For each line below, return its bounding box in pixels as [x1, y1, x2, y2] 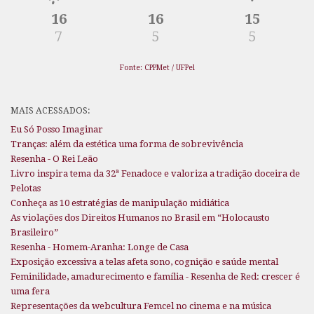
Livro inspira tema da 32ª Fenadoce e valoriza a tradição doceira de [11, 168, 300, 179]
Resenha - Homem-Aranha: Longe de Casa [11, 241, 189, 252]
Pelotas [11, 182, 41, 193]
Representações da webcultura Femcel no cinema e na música [11, 300, 271, 311]
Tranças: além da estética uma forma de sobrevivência [11, 138, 243, 149]
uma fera [11, 285, 50, 296]
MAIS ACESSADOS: [11, 104, 90, 116]
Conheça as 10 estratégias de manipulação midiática [11, 197, 229, 208]
